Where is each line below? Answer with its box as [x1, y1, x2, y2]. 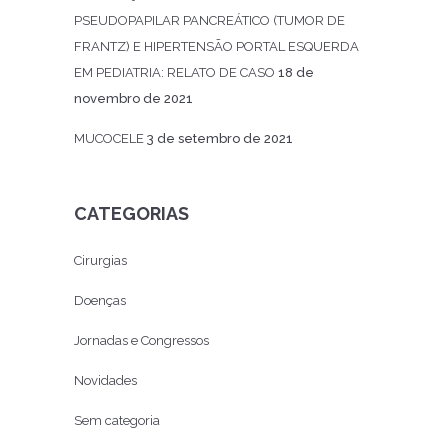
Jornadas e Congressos [74, 332, 209, 348]
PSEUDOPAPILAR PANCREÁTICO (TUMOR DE [74, 12, 345, 28]
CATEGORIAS [74, 202, 189, 224]
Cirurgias [74, 252, 127, 268]
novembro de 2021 [74, 90, 193, 106]
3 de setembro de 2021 [147, 130, 293, 146]
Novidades [74, 372, 137, 388]
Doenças [74, 292, 126, 308]
